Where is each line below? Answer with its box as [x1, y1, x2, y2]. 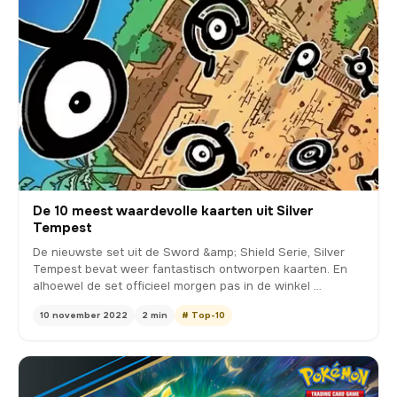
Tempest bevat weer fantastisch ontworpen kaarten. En [33, 261, 347, 277]
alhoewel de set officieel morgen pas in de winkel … [33, 278, 322, 294]
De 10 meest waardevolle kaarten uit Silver [33, 202, 314, 221]
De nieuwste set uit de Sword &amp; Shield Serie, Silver [33, 245, 345, 261]
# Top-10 [182, 309, 225, 322]
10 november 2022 [40, 309, 128, 322]
